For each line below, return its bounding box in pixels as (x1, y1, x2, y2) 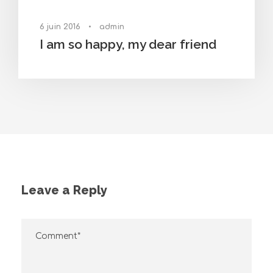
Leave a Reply (21, 183, 107, 198)
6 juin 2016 (40, 23, 80, 32)
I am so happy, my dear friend (40, 37, 216, 52)
